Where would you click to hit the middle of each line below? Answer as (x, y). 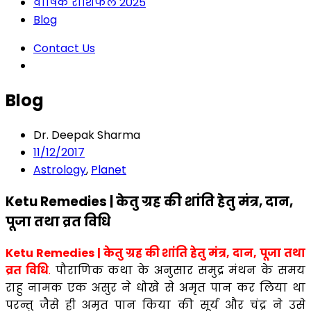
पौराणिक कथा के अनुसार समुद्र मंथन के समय (178, 271)
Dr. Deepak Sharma (87, 135)
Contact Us (64, 48)
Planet (109, 169)
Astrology (60, 169)
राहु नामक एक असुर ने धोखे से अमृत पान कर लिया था (155, 288)
